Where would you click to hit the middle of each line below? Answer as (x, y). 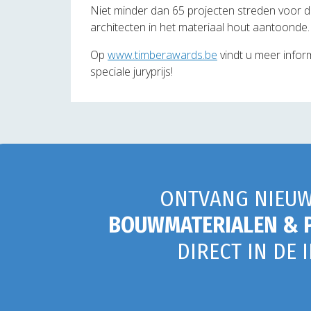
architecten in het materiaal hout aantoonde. (200, 27)
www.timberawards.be (162, 54)
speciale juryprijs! (132, 71)
